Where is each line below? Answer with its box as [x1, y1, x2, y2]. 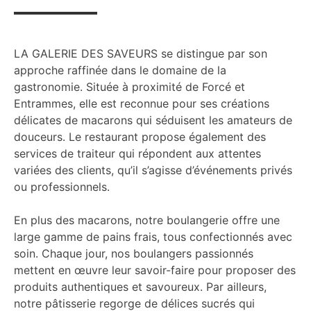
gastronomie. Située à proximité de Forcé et [14, 80, 245, 94]
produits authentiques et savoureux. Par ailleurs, [14, 280, 267, 294]
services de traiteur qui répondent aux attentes [14, 146, 261, 160]
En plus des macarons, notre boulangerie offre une [14, 213, 280, 227]
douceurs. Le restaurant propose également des [14, 130, 266, 144]
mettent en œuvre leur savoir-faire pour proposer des [14, 263, 296, 277]
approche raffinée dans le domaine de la [14, 63, 226, 77]
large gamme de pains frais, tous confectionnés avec [14, 230, 292, 244]
